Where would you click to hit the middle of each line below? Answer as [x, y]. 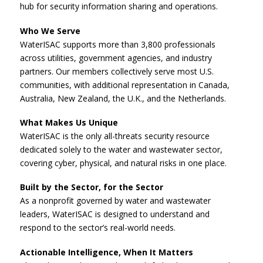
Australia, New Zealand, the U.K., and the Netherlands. [123, 98]
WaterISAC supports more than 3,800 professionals [118, 44]
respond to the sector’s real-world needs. [98, 228]
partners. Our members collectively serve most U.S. [117, 71]
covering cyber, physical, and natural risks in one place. [124, 163]
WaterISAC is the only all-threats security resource [115, 136]
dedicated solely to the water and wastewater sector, [122, 149]
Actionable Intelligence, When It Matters [107, 252]
